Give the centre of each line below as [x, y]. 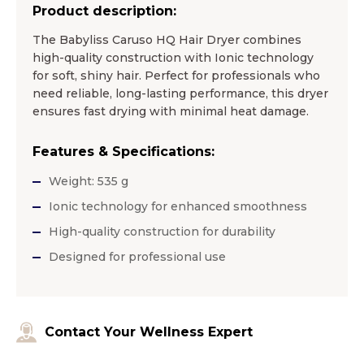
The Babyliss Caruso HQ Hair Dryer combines [167, 40]
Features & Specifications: [123, 152]
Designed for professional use [137, 257]
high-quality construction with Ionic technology [173, 58]
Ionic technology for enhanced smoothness [178, 207]
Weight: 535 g [89, 182]
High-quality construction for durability [162, 232]
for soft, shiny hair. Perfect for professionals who [176, 76]
